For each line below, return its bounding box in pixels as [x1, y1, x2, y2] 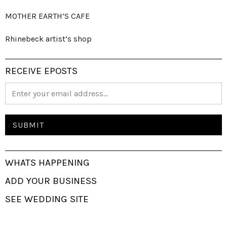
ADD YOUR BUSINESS [5, 175, 97, 187]
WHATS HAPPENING [5, 157, 90, 169]
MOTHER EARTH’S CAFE [5, 11, 90, 21]
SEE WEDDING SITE [5, 194, 89, 205]
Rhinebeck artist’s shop [5, 34, 92, 44]
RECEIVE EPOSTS [5, 65, 78, 77]
